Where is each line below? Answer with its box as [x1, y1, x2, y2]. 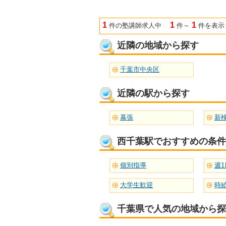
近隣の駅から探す [117, 88, 190, 99]
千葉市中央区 [120, 66, 159, 74]
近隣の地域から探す [117, 40, 199, 51]
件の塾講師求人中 [109, 22, 170, 30]
